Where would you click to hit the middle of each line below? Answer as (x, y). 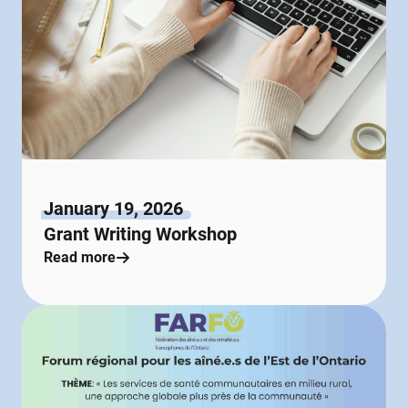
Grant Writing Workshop (140, 234)
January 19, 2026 (113, 208)
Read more (80, 257)
